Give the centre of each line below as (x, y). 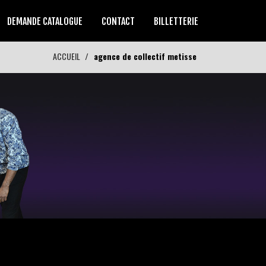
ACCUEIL (66, 56)
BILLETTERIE (176, 21)
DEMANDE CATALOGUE (45, 21)
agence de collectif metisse (145, 56)
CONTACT (118, 21)
